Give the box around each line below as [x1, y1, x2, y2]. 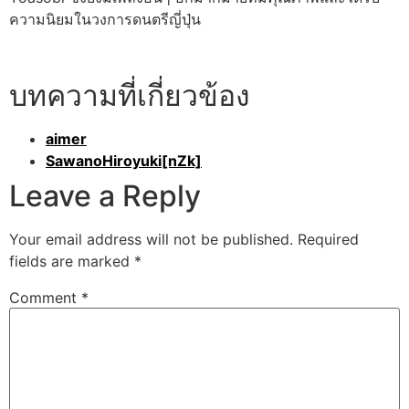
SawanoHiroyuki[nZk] [46, 152, 202, 171]
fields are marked [9, 252, 134, 271]
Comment [9, 288, 81, 308]
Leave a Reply [9, 178, 201, 215]
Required [298, 230, 359, 249]
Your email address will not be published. [9, 230, 293, 249]
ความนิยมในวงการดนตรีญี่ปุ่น [9, 10, 201, 29]
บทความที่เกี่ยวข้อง [9, 78, 250, 114]
